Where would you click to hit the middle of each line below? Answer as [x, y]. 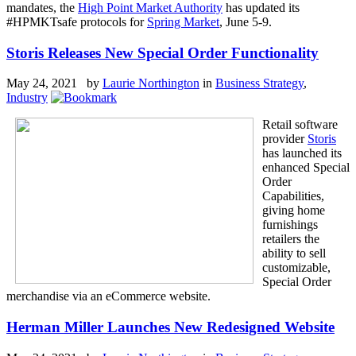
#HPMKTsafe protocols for [77, 21]
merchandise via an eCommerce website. [108, 296]
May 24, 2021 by [54, 83]
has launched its [302, 153]
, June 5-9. [247, 21]
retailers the [291, 239]
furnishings [290, 225]
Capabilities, [293, 196]
